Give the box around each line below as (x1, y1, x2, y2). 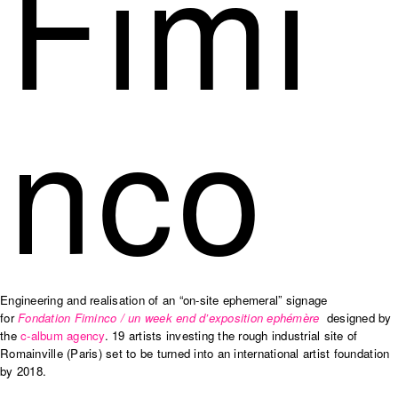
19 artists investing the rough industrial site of (112, 327, 358, 344)
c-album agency (20, 327, 105, 344)
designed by (319, 309, 392, 326)
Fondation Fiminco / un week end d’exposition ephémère (18, 309, 320, 326)
